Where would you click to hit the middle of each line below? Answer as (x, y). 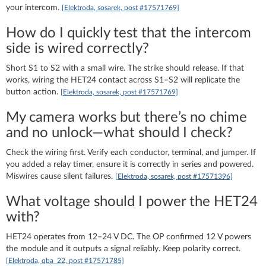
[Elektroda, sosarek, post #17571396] (174, 176)
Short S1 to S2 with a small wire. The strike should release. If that (125, 68)
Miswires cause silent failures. (61, 176)
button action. (33, 92)
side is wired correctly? (77, 48)
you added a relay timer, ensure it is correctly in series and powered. (130, 164)
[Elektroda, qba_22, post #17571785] (65, 260)
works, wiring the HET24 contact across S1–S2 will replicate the (123, 80)
